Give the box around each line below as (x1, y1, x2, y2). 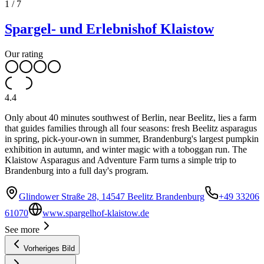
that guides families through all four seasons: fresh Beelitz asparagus (5, 123, 257, 133)
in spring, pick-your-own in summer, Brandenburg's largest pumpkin (5, 133, 259, 144)
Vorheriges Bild (24, 243, 75, 253)
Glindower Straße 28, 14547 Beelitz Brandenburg (19, 191, 204, 202)
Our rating (5, 48, 43, 59)
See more (5, 224, 39, 235)
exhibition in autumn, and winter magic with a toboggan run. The (5, 144, 247, 154)
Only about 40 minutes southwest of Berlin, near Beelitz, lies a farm (5, 112, 256, 123)
